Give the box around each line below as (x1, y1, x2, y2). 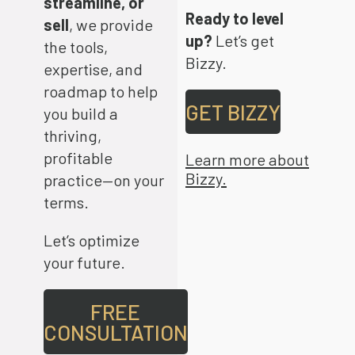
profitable (43, 147, 113, 167)
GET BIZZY (185, 99, 281, 125)
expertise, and (43, 59, 143, 78)
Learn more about (185, 150, 309, 170)
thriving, (43, 125, 101, 145)
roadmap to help (43, 81, 158, 101)
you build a (43, 103, 118, 123)
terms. (43, 192, 89, 212)
